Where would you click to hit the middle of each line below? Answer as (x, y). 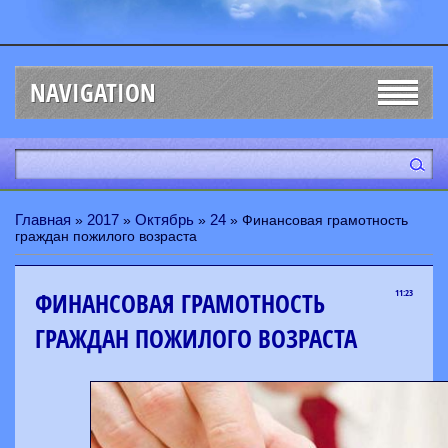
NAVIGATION (93, 92)
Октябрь (164, 219)
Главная (43, 219)
